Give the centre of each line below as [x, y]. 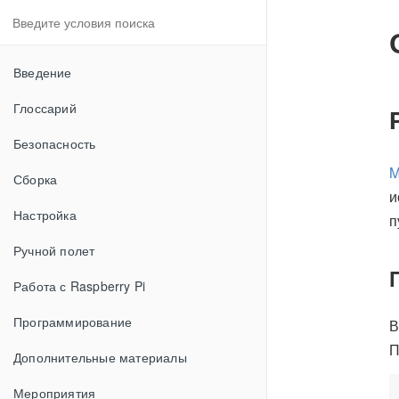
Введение [43, 72]
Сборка [36, 179]
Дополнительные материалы [100, 357]
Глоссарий [45, 108]
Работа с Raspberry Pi [80, 286]
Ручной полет [54, 250]
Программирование [73, 322]
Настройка [45, 215]
